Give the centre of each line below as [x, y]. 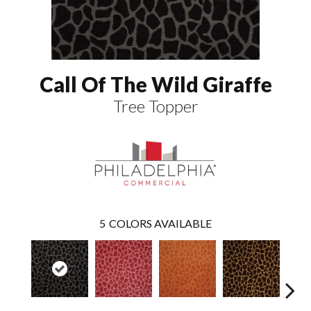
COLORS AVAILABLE [160, 223]
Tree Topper [155, 106]
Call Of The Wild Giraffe [155, 84]
